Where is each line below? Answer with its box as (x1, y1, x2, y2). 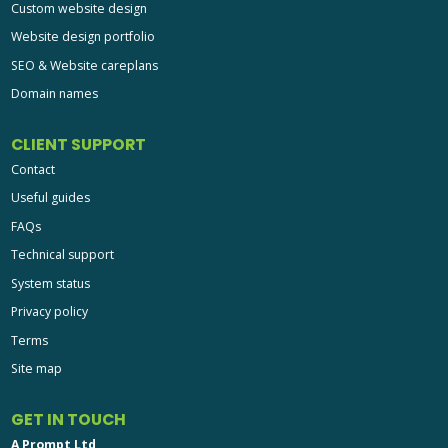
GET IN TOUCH (10, 407, 126, 431)
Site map (10, 360, 62, 378)
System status (10, 274, 90, 292)
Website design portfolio (10, 28, 155, 46)
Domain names (10, 85, 98, 103)
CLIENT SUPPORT (10, 132, 146, 156)
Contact (10, 160, 55, 178)
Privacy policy (10, 303, 88, 321)
